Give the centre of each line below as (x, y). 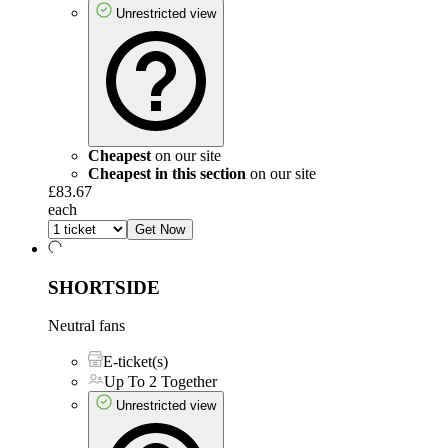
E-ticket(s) (135, 362)
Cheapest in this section (167, 174)
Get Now (160, 230)
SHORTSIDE (104, 287)
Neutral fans (86, 326)
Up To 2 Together (160, 382)
